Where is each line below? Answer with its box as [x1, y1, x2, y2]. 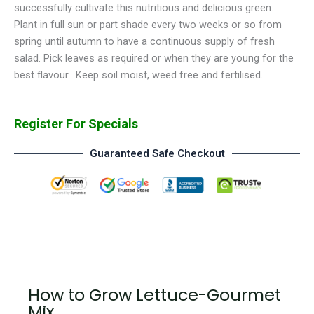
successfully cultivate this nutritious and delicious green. [14, 1, 279, 15]
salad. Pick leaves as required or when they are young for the [14, 52, 294, 65]
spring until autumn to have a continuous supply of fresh [14, 35, 275, 48]
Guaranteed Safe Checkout [89, 146, 225, 160]
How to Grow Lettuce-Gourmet [28, 282, 281, 306]
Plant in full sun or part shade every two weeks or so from [14, 18, 282, 32]
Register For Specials [14, 116, 138, 131]
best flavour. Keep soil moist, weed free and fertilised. [14, 69, 263, 82]
